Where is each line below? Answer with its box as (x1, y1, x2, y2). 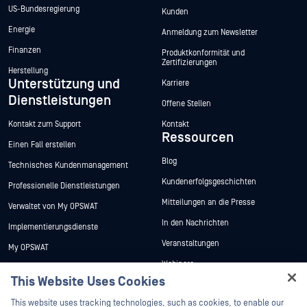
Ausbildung (8, 284, 47, 294)
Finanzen (8, 46, 41, 56)
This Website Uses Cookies (11, 274, 165, 290)
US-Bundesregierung (8, 5, 79, 14)
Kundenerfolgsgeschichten (162, 177, 256, 187)
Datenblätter (162, 280, 205, 290)
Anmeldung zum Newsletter (162, 28, 258, 38)
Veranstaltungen (162, 239, 219, 249)
